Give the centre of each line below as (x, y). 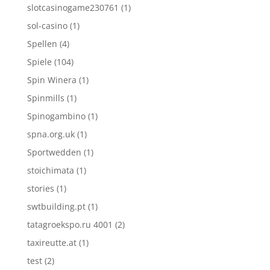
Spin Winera (52, 80)
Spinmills (46, 98)
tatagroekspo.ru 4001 (70, 224)
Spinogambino (56, 116)
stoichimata (50, 170)
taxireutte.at (52, 243)
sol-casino (47, 26)
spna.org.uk (51, 134)
